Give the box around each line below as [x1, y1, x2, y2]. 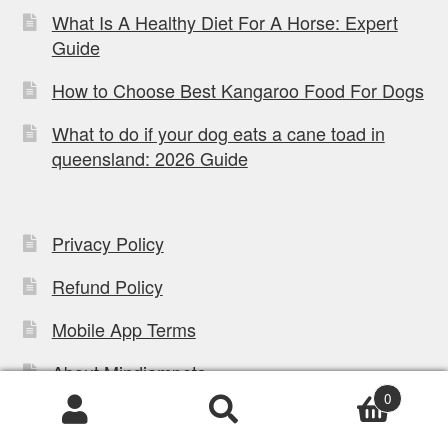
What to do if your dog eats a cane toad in [51, 120, 385, 147]
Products [14, 418, 78, 441]
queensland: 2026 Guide [51, 145, 248, 172]
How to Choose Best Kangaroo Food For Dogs [51, 77, 424, 104]
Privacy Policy [51, 229, 164, 256]
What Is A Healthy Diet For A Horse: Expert [51, 9, 398, 36]
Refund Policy [51, 272, 163, 299]
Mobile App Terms [51, 315, 196, 342]
